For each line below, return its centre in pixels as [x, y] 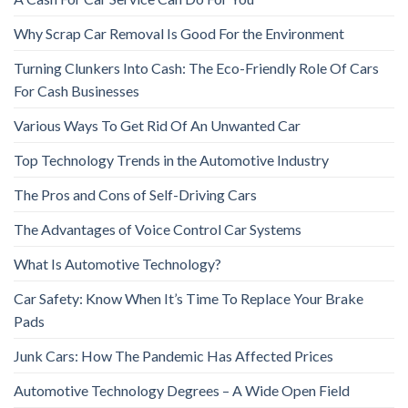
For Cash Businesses [76, 90]
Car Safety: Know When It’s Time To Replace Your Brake [189, 298]
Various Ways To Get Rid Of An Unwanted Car [157, 125]
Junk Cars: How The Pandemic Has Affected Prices [173, 355]
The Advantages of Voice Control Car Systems [158, 229]
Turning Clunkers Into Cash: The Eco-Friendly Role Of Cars [196, 67]
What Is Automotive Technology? [117, 263]
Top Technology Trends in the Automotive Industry [171, 159]
